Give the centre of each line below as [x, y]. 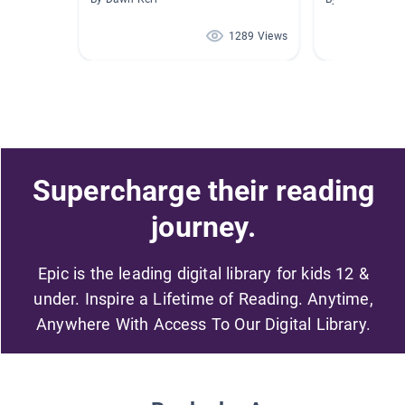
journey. [203, 226]
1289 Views [258, 37]
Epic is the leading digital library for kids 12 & [203, 273]
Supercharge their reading [203, 190]
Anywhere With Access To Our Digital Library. [203, 324]
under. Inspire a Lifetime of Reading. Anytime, [203, 298]
